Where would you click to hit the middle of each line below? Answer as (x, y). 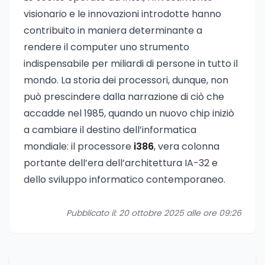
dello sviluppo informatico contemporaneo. (125, 180)
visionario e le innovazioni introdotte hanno (122, 14)
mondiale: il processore (79, 146)
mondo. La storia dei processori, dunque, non (126, 80)
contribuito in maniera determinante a (113, 30)
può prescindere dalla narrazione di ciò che (124, 97)
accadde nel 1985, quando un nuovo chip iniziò (129, 113)
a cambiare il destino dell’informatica (110, 130)
